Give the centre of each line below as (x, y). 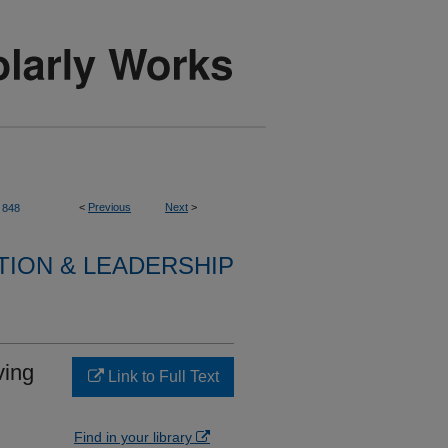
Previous (109, 207)
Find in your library (135, 437)
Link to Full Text (161, 376)
